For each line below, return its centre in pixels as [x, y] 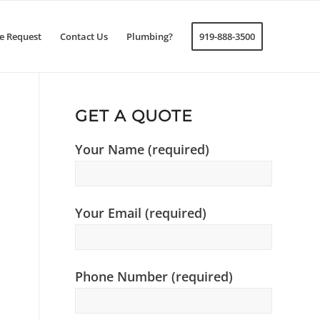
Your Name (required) [142, 149]
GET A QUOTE [134, 116]
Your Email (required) [141, 212]
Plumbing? [150, 36]
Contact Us [84, 36]
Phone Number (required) [154, 276]
